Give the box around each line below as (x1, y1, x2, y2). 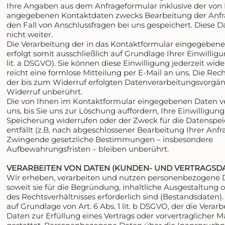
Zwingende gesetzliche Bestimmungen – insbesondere (7, 134, 213, 144)
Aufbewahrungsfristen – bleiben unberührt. (7, 144, 169, 154)
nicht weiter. (7, 29, 53, 39)
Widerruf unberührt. (7, 86, 83, 96)
